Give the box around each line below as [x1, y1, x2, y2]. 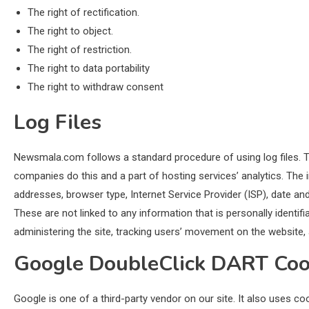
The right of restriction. [28, 43, 132, 56]
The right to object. [28, 25, 113, 37]
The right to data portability [28, 62, 150, 74]
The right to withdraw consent [28, 81, 163, 93]
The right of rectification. [28, 6, 139, 19]
